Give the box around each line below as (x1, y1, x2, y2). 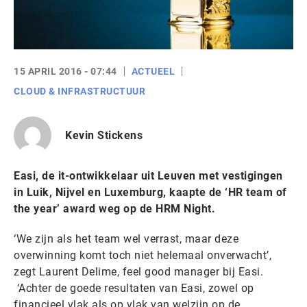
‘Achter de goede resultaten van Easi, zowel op (14, 282, 254, 295)
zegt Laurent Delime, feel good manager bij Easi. (14, 265, 263, 278)
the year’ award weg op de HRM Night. (14, 202, 215, 215)
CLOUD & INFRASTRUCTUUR (14, 86, 145, 97)
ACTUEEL (131, 66, 175, 77)
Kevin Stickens (65, 128, 143, 142)
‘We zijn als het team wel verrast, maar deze (14, 232, 238, 245)
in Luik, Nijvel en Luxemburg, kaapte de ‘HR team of (14, 186, 287, 199)
